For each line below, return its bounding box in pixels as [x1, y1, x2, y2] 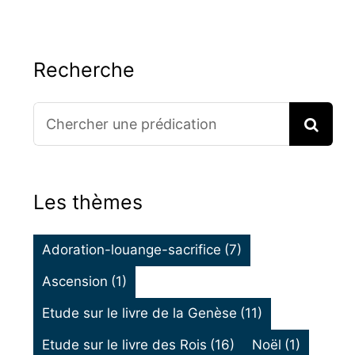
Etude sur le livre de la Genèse [41, 305, 237, 322]
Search [32, 105, 82, 124]
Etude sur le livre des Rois [41, 337, 207, 353]
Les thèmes [32, 189, 143, 214]
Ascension [41, 273, 108, 290]
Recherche [32, 57, 135, 82]
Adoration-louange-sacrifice [41, 242, 221, 258]
